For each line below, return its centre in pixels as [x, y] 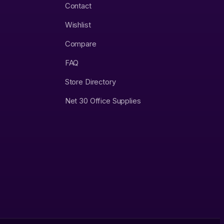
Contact [78, 6]
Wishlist [78, 25]
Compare [80, 44]
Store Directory [90, 82]
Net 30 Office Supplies [103, 101]
